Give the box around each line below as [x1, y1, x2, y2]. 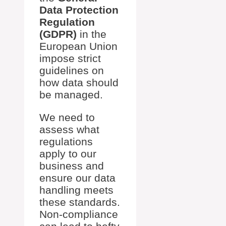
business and [39, 160, 104, 172]
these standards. [39, 196, 120, 208]
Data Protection [39, 4, 119, 16]
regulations [39, 136, 93, 147]
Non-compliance [39, 208, 118, 220]
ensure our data [39, 172, 116, 184]
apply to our [39, 148, 96, 159]
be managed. [39, 89, 103, 100]
